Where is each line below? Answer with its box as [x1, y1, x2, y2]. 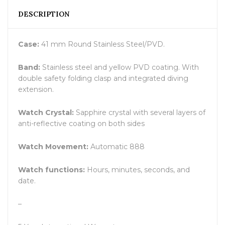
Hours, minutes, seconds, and [85, 165, 190, 175]
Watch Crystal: [18, 108, 76, 118]
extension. [18, 85, 54, 94]
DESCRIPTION [18, 10, 70, 19]
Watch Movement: [18, 142, 88, 152]
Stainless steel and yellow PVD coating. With [40, 63, 199, 72]
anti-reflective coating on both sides [18, 119, 145, 129]
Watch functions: [18, 165, 85, 175]
